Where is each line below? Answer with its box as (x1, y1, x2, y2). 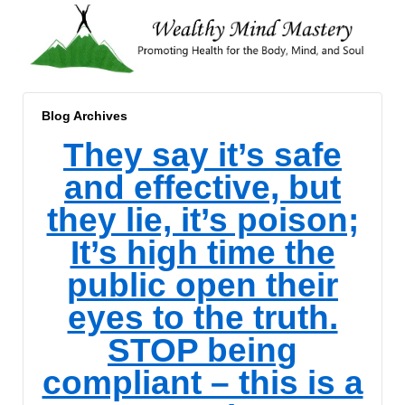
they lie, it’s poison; (46, 201, 359, 239)
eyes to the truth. (67, 298, 338, 336)
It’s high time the (70, 233, 335, 271)
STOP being (108, 331, 297, 369)
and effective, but (64, 168, 341, 206)
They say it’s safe (63, 136, 342, 174)
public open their (67, 266, 338, 304)
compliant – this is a (42, 363, 363, 401)
